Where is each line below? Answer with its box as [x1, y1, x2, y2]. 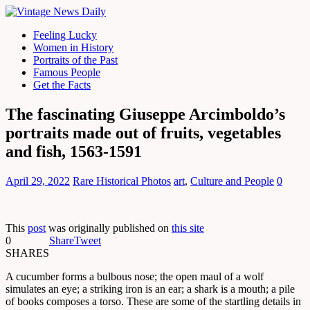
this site [172, 221, 204, 234]
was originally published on [46, 221, 172, 234]
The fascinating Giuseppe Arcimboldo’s [6, 104, 285, 123]
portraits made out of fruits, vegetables [6, 123, 281, 142]
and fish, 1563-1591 [6, 142, 142, 161]
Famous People [33, 66, 100, 78]
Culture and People [190, 174, 274, 187]
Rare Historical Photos [73, 174, 171, 187]
